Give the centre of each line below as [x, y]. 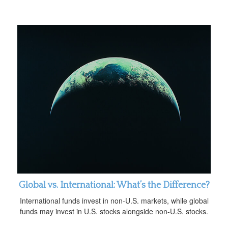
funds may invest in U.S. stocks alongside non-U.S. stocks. [114, 211]
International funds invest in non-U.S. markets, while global [114, 200]
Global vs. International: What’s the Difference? [114, 185]
